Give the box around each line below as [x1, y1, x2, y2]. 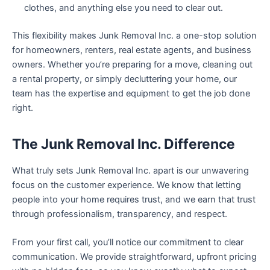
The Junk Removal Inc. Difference [12, 135, 235, 152]
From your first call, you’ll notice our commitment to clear [12, 237, 243, 248]
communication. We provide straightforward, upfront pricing [12, 251, 257, 262]
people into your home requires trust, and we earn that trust [12, 193, 256, 205]
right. [12, 102, 33, 113]
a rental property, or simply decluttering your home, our [12, 73, 237, 84]
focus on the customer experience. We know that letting [12, 179, 241, 190]
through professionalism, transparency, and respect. [12, 208, 227, 219]
